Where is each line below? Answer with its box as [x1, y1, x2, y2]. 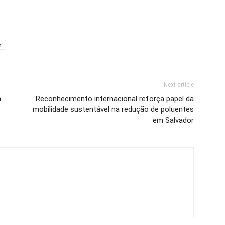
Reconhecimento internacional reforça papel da [36, 94, 194, 104]
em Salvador [153, 116, 194, 125]
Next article [164, 81, 194, 89]
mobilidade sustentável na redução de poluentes [33, 105, 194, 115]
